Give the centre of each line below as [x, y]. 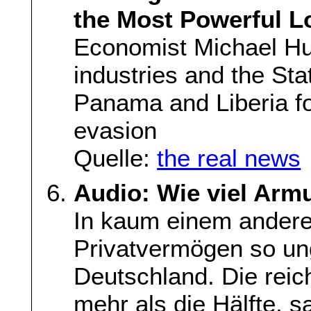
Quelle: [116, 158]
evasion [116, 131]
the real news [229, 158]
